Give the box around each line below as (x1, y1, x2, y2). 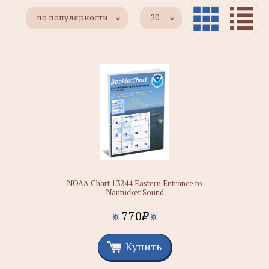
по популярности (37, 11, 108, 23)
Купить (125, 239, 162, 253)
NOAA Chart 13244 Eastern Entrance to (67, 178, 202, 189)
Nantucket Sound (105, 187, 164, 198)
